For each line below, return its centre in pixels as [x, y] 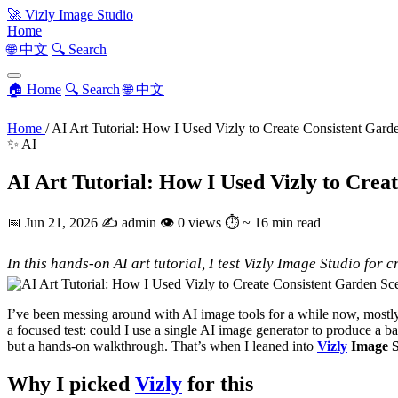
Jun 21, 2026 [63, 222]
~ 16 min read [282, 222]
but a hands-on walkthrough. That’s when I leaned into [162, 346]
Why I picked [71, 383]
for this [218, 383]
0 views [199, 222]
